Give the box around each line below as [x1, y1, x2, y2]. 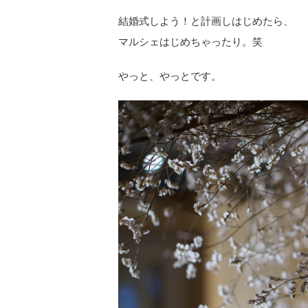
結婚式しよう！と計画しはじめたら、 [118, 15, 294, 27]
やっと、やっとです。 [118, 70, 221, 82]
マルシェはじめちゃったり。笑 [118, 36, 263, 47]
